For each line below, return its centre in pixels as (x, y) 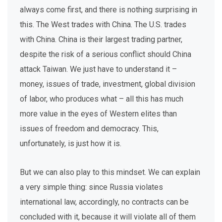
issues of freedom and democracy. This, (89, 129)
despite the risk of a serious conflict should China (106, 54)
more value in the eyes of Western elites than (98, 114)
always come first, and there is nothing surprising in (109, 10)
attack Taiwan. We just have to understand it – (98, 69)
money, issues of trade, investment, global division (108, 84)
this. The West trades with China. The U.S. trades (103, 25)
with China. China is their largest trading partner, (101, 39)
